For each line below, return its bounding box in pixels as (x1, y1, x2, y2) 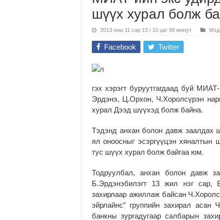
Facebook (104, 42, 136, 51)
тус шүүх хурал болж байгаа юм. (92, 147, 203, 156)
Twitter (158, 42, 179, 51)
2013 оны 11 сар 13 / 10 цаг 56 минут (100, 27, 192, 33)
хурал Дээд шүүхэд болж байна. (92, 105, 203, 114)
